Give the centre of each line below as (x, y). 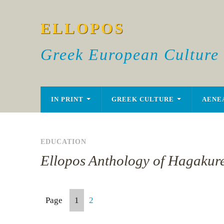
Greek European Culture (129, 54)
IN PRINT (67, 99)
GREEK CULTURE (142, 99)
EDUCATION (63, 141)
